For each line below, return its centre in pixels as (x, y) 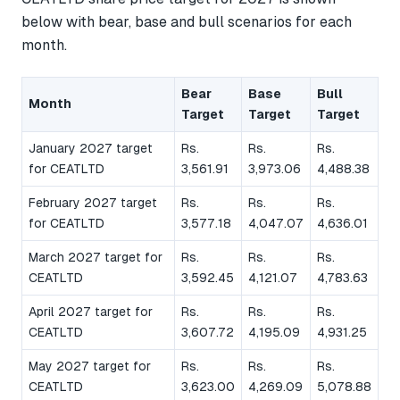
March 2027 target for (96, 257)
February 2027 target (93, 202)
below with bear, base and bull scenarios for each (187, 22)
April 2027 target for (91, 311)
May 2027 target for (90, 366)
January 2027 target (91, 148)
